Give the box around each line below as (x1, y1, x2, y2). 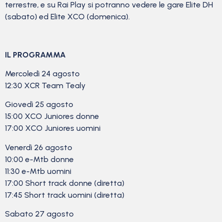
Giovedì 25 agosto (5, 100, 73, 110)
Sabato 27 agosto (5, 209, 74, 219)
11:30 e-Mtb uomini (5, 166, 71, 176)
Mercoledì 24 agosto (5, 69, 80, 78)
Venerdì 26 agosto (5, 142, 72, 152)
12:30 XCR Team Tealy (5, 81, 86, 90)
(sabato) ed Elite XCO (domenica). (5, 11, 130, 21)
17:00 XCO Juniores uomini (5, 123, 101, 133)
